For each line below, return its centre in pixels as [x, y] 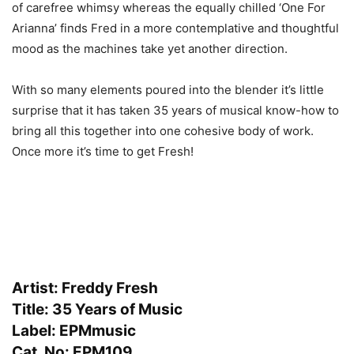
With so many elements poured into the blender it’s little [168, 89]
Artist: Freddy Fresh [85, 288]
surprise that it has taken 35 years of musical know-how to [175, 110]
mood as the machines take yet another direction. [150, 48]
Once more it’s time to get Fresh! [103, 151]
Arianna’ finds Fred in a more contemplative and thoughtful [175, 28]
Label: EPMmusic [74, 330]
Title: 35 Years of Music [97, 309]
